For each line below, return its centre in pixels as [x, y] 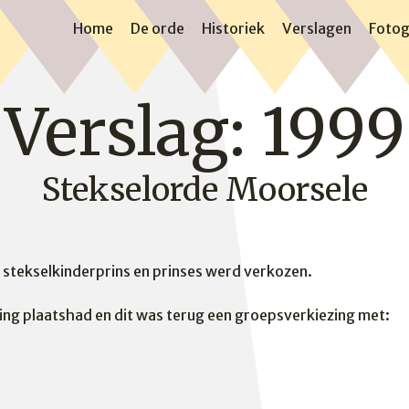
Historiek [233, 29]
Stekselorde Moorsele [204, 190]
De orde [157, 29]
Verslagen [317, 29]
